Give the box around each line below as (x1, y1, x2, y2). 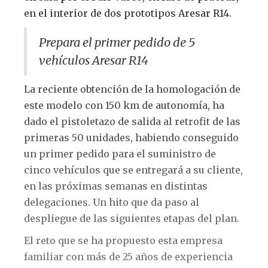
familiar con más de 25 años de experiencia (24, 250, 233, 263)
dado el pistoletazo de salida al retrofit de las (24, 115, 240, 127)
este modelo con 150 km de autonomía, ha (24, 99, 224, 111)
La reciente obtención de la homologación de (24, 83, 240, 95)
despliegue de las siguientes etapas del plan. (24, 212, 239, 224)
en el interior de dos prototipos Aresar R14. (24, 7, 232, 19)
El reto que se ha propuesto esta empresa (24, 234, 223, 246)
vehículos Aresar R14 (39, 52, 148, 68)
